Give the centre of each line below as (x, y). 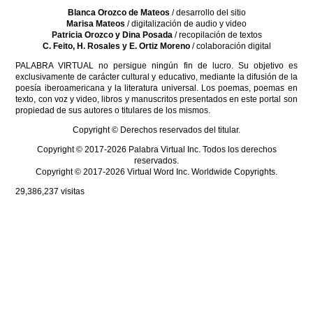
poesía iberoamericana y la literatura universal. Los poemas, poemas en (156, 88)
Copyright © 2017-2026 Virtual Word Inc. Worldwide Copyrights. (156, 172)
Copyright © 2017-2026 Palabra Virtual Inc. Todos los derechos (156, 150)
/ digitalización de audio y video (186, 24)
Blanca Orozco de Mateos (118, 13)
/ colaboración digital (230, 46)
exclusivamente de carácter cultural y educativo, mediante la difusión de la (156, 77)
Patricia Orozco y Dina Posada (112, 35)
